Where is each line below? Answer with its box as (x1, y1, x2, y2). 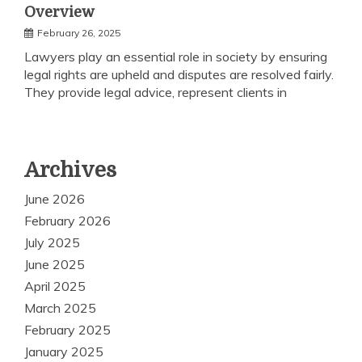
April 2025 (24, 277, 86, 294)
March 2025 (24, 299, 96, 316)
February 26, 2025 (37, 26, 120, 39)
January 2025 (24, 343, 103, 360)
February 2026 (24, 212, 111, 229)
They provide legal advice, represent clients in (24, 83, 287, 100)
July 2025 (24, 234, 80, 250)
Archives (24, 158, 116, 182)
